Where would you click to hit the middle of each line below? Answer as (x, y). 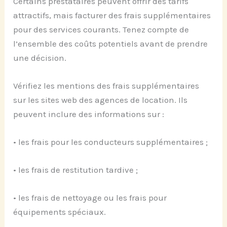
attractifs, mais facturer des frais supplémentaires (112, 15)
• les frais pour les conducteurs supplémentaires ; (111, 142)
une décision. (40, 58)
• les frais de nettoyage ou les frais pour (90, 198)
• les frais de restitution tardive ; (76, 170)
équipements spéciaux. (60, 212)
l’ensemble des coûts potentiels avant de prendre (111, 43)
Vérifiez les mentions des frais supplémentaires (106, 85)
